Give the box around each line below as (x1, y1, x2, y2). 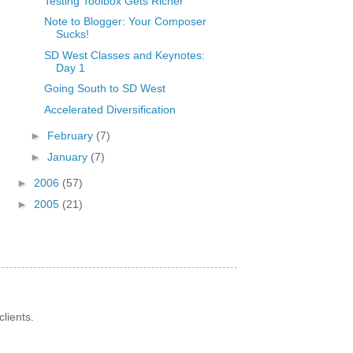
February (46, 129, 96, 142)
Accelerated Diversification (43, 102, 176, 116)
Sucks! (55, 28, 89, 40)
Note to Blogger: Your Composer (43, 15, 206, 28)
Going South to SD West (43, 82, 165, 95)
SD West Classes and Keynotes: (43, 48, 205, 61)
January (46, 150, 91, 163)
